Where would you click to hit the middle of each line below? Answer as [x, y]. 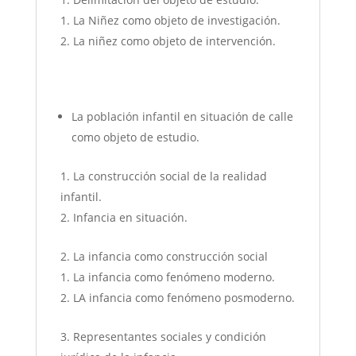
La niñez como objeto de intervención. [174, 41]
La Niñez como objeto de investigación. [176, 21]
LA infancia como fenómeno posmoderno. [184, 298]
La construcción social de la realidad [170, 176]
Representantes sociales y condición [169, 337]
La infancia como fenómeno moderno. [174, 277]
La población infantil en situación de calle [182, 117]
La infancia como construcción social [170, 257]
